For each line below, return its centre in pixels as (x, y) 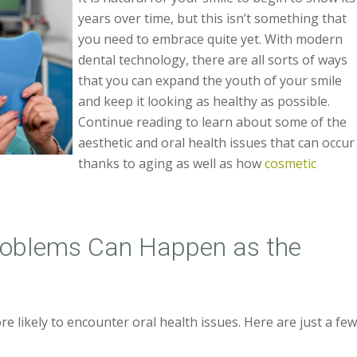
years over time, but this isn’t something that (213, 18)
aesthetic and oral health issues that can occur (217, 143)
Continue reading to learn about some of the (213, 122)
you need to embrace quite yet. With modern (211, 39)
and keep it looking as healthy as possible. (204, 101)
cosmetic (291, 163)
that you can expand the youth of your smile (210, 80)
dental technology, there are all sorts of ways (213, 60)
